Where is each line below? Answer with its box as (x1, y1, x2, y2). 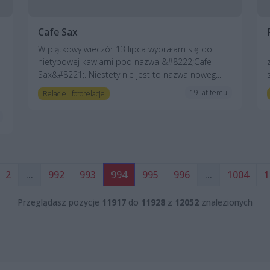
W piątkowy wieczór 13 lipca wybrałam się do (38, 43, 212, 55)
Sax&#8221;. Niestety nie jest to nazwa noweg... (38, 68, 221, 80)
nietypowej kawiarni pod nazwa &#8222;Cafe (38, 55, 212, 67)
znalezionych (199, 196, 253, 208)
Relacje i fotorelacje (42, 88, 105, 99)
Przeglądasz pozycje (17, 196, 102, 208)
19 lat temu (190, 87, 228, 98)
